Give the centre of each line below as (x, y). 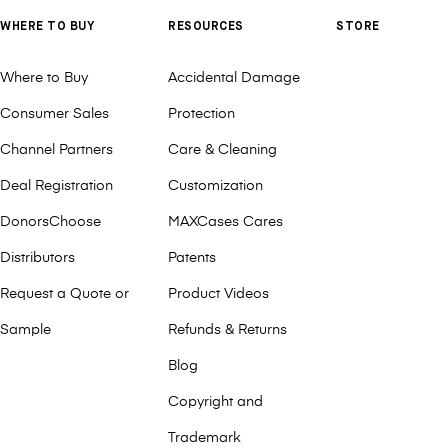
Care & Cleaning (222, 150)
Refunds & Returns (227, 330)
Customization (215, 186)
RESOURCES (206, 27)
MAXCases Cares (225, 222)
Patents (192, 258)
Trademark (204, 438)
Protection (201, 114)
